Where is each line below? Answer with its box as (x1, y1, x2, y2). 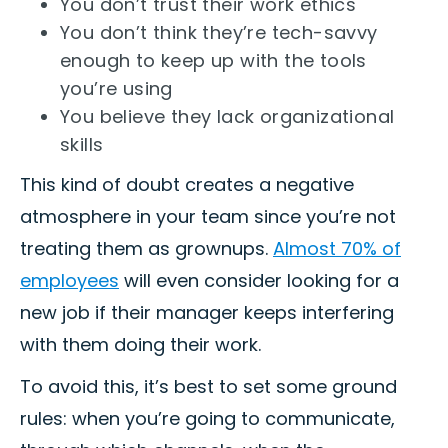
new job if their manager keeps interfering (20, 300, 394, 326)
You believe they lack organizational (60, 104, 395, 130)
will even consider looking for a (119, 268, 399, 294)
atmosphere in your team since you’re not (20, 204, 396, 230)
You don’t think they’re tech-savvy (60, 20, 378, 46)
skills (60, 132, 104, 158)
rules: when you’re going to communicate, (20, 406, 395, 432)
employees (20, 268, 119, 294)
